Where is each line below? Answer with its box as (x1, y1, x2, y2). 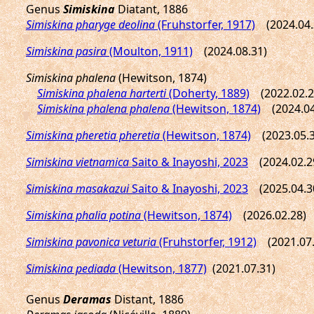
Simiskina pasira (26, 43, 107, 59)
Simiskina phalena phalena (37, 101, 170, 116)
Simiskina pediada (26, 261, 116, 276)
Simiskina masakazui (26, 181, 129, 196)
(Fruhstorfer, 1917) (155, 17, 255, 32)
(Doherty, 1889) (166, 86, 250, 101)
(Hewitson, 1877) (116, 261, 207, 276)
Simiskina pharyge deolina (26, 17, 155, 32)
